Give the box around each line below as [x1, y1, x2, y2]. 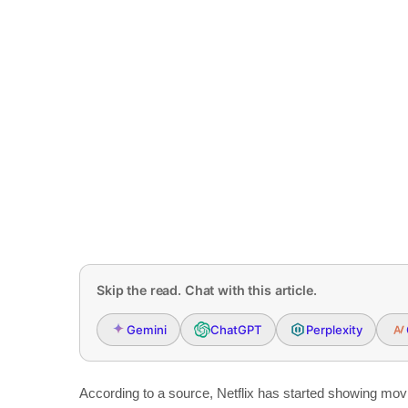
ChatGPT [210, 321, 262, 337]
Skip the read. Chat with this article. [97, 282, 317, 298]
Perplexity [306, 321, 362, 337]
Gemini [127, 321, 167, 337]
